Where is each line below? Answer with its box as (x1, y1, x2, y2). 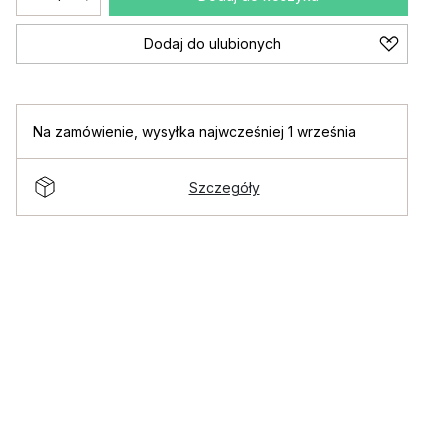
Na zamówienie (33, 123, 134, 140)
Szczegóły (188, 178, 260, 196)
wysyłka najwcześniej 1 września (142, 123, 356, 140)
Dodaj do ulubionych (143, 35, 281, 52)
